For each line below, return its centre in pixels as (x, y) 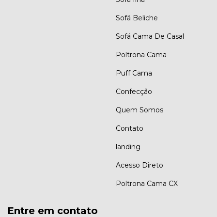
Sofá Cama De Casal (150, 36)
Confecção (134, 91)
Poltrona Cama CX (147, 183)
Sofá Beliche (137, 18)
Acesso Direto (139, 165)
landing (128, 147)
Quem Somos (139, 110)
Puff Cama (134, 73)
